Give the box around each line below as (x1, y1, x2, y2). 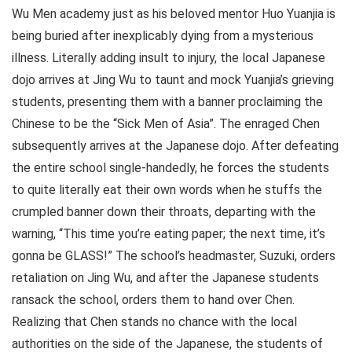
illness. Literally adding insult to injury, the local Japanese (12, 50, 325, 65)
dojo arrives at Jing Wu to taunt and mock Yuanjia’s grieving (12, 72, 334, 87)
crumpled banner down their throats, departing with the (12, 204, 316, 219)
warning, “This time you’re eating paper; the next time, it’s (12, 226, 325, 241)
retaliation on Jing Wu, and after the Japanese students (12, 270, 319, 285)
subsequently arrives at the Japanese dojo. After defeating (12, 138, 339, 153)
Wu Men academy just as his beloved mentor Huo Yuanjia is (12, 6, 335, 21)
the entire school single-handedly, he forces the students (12, 160, 329, 175)
